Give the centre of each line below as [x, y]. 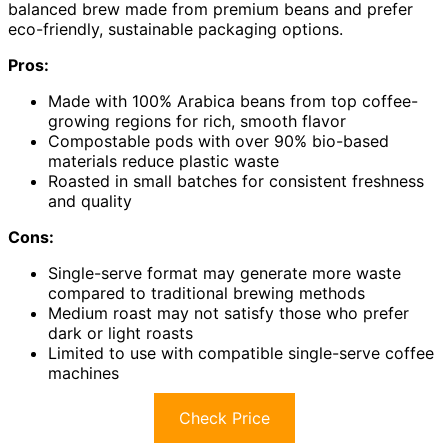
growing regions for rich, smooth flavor [197, 120]
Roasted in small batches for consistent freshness [236, 180]
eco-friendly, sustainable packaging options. [175, 28]
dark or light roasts [120, 332]
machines [83, 372]
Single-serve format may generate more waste [224, 272]
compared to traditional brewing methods [206, 292]
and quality [90, 200]
